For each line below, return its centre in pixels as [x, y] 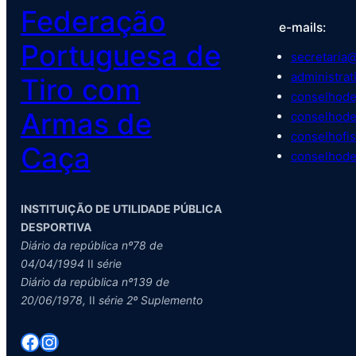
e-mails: [302, 27]
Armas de [86, 124]
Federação [93, 21]
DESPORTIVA [56, 227]
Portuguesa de [120, 56]
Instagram [47, 341]
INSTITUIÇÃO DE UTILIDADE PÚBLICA [121, 209]
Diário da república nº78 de [91, 245]
